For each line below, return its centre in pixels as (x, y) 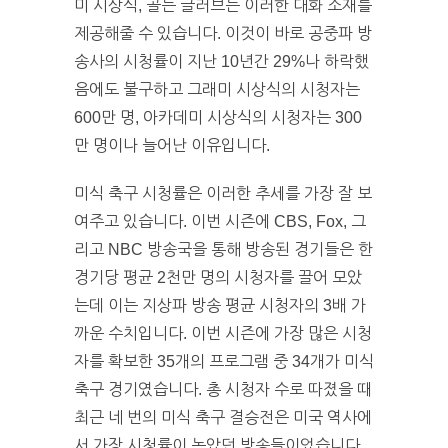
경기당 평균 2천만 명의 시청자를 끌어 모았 (218, 277)
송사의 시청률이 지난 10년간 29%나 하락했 (221, 61)
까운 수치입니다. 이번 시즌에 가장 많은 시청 (223, 333)
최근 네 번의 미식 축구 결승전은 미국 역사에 (223, 417)
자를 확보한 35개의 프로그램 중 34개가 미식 (224, 361)
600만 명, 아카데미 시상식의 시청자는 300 (218, 117)
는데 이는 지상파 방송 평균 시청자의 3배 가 (220, 305)
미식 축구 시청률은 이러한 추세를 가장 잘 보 (223, 193)
